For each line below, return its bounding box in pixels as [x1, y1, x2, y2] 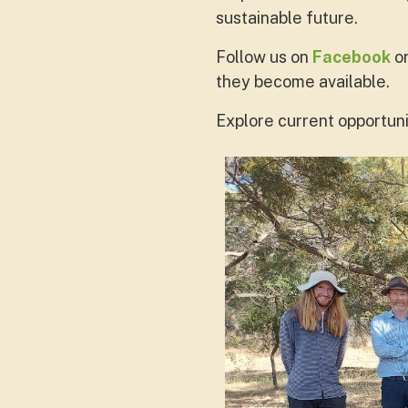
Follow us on [216, 47, 312, 66]
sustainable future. [216, 8, 362, 27]
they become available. [216, 72, 390, 91]
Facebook [312, 47, 391, 66]
